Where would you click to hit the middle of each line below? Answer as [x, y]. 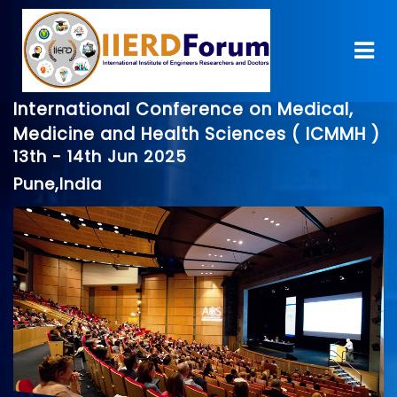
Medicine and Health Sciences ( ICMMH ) [197, 134]
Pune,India [58, 184]
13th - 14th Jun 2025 [100, 156]
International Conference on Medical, [183, 109]
